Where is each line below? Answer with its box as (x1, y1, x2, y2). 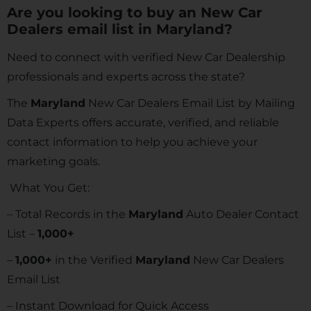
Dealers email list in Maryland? (7, 21, 233, 37)
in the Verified (52, 253, 135, 267)
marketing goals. (7, 155, 100, 168)
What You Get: (7, 181, 90, 194)
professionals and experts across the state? (7, 70, 245, 83)
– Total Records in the (7, 208, 128, 221)
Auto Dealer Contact (183, 208, 299, 221)
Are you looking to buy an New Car (7, 4, 262, 21)
